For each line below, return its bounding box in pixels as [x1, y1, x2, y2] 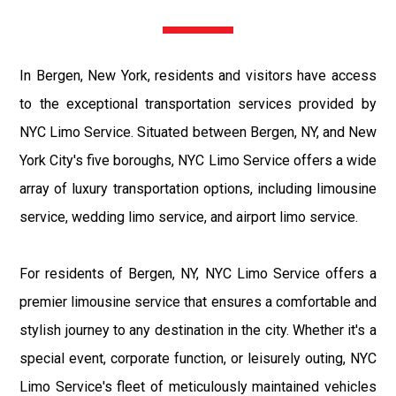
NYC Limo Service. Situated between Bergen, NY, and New [19, 123, 377, 141]
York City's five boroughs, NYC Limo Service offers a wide [19, 151, 377, 169]
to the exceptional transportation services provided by [19, 95, 377, 112]
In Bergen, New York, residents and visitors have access [19, 66, 377, 84]
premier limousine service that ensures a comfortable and [19, 293, 377, 310]
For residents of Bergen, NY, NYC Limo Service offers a [19, 264, 377, 282]
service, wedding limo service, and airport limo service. [19, 208, 359, 225]
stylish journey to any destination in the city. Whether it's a [19, 321, 377, 339]
